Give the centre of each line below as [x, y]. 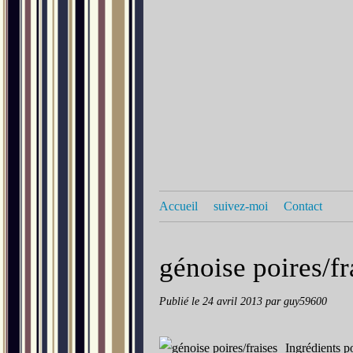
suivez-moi [241, 206]
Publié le [181, 301]
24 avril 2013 [234, 301]
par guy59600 [296, 301]
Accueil [178, 206]
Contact [303, 206]
